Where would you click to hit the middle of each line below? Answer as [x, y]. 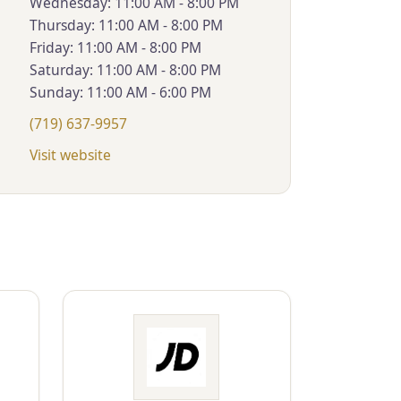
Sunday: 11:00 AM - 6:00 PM [120, 92]
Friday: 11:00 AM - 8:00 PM [115, 47]
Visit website [70, 155]
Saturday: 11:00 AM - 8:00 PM [125, 69]
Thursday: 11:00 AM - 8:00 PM [126, 25]
